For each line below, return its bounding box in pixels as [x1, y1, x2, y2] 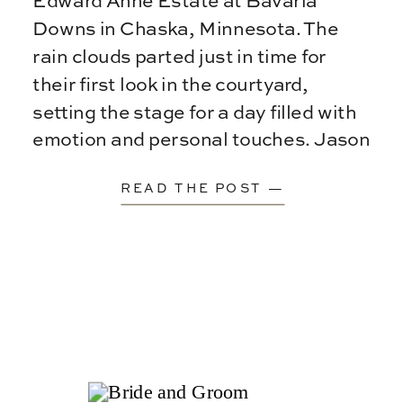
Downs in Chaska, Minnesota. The [32, 20, 339, 40]
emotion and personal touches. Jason [32, 130, 371, 150]
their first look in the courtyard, [32, 75, 309, 94]
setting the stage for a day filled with [32, 103, 357, 122]
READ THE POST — [120, 182, 284, 195]
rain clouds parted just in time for [32, 48, 327, 67]
